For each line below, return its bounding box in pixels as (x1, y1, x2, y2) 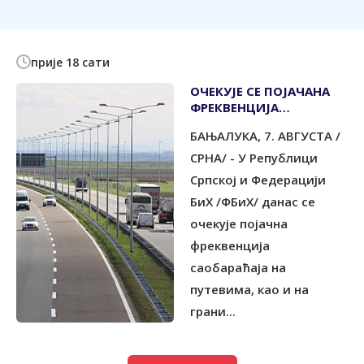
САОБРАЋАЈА (190, 115, 271, 132)
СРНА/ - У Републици (190, 149, 318, 166)
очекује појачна (190, 214, 288, 232)
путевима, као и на (190, 280, 309, 297)
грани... (190, 302, 236, 319)
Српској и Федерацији (190, 171, 326, 188)
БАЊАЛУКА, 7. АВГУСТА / (190, 127, 340, 144)
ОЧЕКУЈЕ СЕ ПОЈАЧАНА (190, 82, 330, 99)
